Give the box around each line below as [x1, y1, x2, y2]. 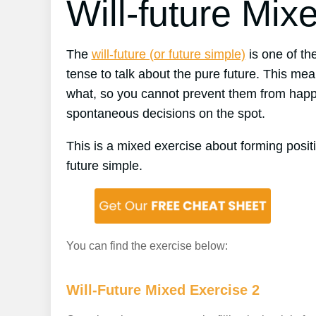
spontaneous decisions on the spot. [66, 107, 265, 121]
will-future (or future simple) [91, 47, 245, 61]
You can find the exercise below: [66, 240, 228, 252]
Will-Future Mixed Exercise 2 [66, 282, 260, 298]
